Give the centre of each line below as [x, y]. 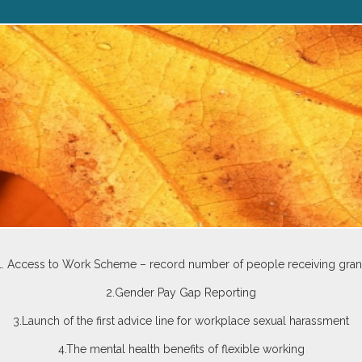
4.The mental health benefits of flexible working [181, 349]
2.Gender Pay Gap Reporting [181, 293]
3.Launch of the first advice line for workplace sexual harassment [181, 321]
